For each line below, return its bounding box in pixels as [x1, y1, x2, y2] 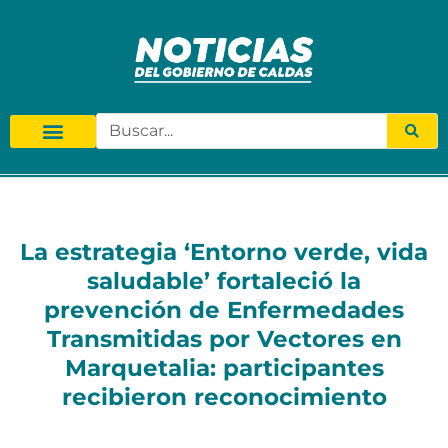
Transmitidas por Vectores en [46, 325, 402, 354]
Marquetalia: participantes [64, 354, 384, 383]
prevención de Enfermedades [44, 296, 404, 325]
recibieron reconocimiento [61, 383, 387, 412]
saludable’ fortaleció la [87, 267, 361, 296]
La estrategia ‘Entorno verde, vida [20, 238, 428, 267]
